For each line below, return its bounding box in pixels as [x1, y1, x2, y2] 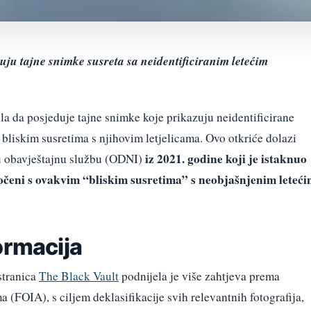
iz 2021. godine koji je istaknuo [145, 149, 307, 167]
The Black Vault [39, 267, 119, 284]
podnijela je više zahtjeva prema [119, 267, 280, 284]
